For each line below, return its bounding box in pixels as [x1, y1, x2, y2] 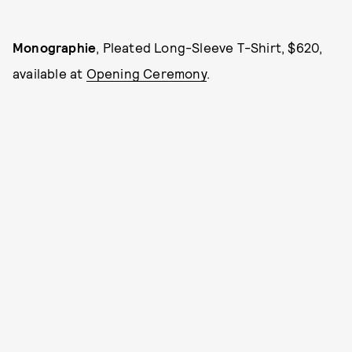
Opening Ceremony [86, 64, 207, 81]
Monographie [13, 38, 97, 55]
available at [13, 64, 86, 81]
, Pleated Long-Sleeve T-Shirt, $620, [96, 38, 323, 55]
